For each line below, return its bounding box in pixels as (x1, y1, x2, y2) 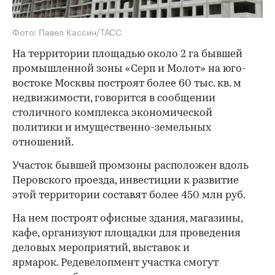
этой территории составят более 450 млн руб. (12, 190, 250, 201)
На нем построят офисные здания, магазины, (12, 213, 242, 224)
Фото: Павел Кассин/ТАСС (12, 24, 122, 38)
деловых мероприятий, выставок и (12, 242, 190, 254)
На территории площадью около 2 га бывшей (12, 48, 242, 60)
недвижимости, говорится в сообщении (12, 93, 215, 104)
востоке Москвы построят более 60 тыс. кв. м (12, 78, 241, 89)
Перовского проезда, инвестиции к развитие (12, 175, 239, 186)
